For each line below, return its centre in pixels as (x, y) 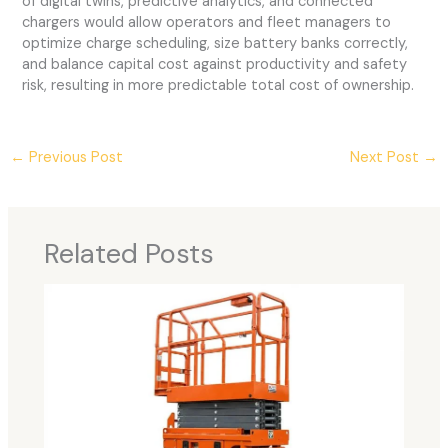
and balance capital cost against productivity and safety (215, 64)
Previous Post (73, 157)
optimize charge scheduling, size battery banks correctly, (215, 43)
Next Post (387, 157)
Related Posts (129, 254)
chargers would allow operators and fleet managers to (207, 22)
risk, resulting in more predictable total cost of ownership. (218, 85)
